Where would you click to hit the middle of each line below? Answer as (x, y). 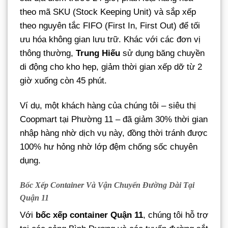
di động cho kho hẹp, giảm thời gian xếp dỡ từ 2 (111, 67)
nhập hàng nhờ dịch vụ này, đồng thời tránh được (114, 133)
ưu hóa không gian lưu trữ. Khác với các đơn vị (110, 40)
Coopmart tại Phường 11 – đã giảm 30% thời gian (114, 120)
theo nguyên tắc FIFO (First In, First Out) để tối (110, 26)
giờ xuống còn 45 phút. (63, 81)
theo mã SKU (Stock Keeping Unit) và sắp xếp (108, 12)
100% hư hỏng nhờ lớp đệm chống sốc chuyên (109, 147)
